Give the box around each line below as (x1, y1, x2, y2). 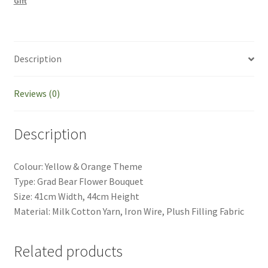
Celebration (13, 2, 62, 14)
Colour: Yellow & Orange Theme (13, 160, 142, 172)
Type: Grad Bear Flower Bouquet (13, 175, 144, 187)
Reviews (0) (13, 87, 60, 100)
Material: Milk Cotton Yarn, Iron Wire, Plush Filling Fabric (13, 205, 244, 217)
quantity (13, 47, 48, 59)
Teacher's (13, 17, 53, 29)
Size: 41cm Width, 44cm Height (13, 190, 139, 202)
